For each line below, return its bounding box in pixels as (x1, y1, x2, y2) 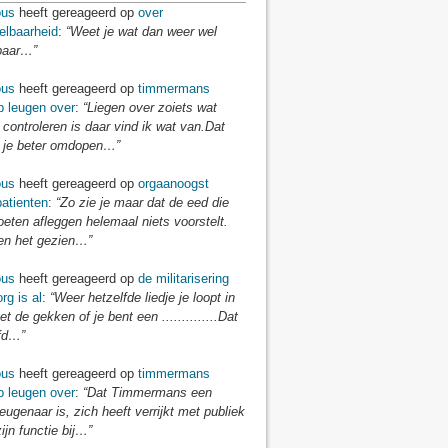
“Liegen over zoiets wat (83, 99, 217, 115)
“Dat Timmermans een (83, 384, 212, 400)
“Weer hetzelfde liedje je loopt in (50, 289, 235, 305)
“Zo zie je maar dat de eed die (56, 194, 229, 210)
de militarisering (138, 270, 229, 286)
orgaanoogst (138, 175, 209, 191)
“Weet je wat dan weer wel (66, 23, 217, 39)
